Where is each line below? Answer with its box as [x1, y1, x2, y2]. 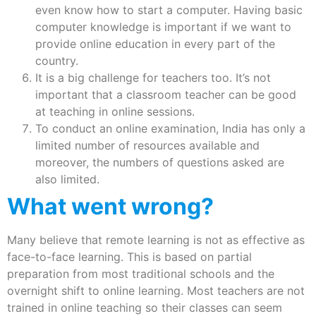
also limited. [35, 171, 99, 186]
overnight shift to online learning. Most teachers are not [7, 283, 305, 298]
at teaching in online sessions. [35, 104, 195, 119]
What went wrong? [7, 192, 214, 220]
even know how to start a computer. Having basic [35, 2, 303, 17]
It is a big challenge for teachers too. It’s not [35, 70, 271, 85]
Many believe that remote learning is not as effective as [7, 232, 305, 247]
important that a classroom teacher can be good [35, 87, 296, 102]
